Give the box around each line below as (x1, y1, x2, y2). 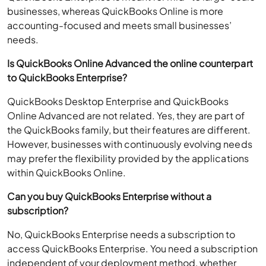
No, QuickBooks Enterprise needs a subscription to (7, 228, 236, 241)
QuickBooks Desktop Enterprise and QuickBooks (7, 95, 229, 108)
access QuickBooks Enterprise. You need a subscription (7, 242, 258, 255)
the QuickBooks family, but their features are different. (7, 123, 251, 137)
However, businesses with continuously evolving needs (7, 138, 252, 151)
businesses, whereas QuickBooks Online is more (7, 5, 224, 18)
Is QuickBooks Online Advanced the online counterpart (7, 57, 253, 70)
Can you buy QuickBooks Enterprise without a (7, 190, 212, 203)
